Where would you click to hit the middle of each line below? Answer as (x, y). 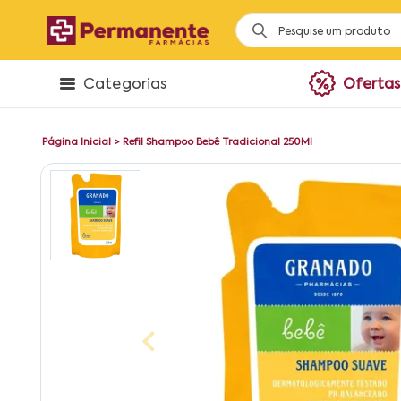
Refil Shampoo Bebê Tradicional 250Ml (218, 142)
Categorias (125, 85)
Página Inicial (77, 142)
